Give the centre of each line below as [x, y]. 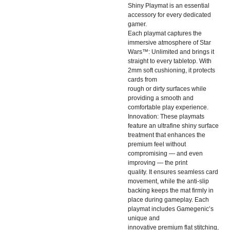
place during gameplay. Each [168, 199]
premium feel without [157, 144]
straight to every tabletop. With [170, 61]
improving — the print [158, 162]
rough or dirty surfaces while [167, 89]
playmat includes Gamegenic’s [171, 209]
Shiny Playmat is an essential [169, 5]
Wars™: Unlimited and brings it [171, 52]
